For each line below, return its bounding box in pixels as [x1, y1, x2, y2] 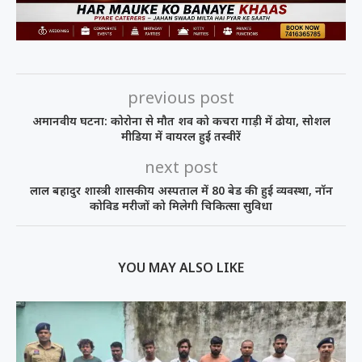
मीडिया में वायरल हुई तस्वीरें [121, 128, 241, 144]
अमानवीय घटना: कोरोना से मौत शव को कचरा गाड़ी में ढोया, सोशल [32, 112, 330, 128]
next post [144, 155, 218, 178]
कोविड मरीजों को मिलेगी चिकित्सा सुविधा [90, 197, 272, 213]
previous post [128, 86, 234, 108]
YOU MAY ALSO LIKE [118, 258, 244, 276]
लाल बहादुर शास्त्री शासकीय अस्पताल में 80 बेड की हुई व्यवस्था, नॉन [29, 182, 333, 198]
